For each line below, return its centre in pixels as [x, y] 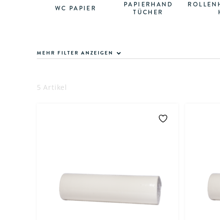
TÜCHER [148, 13]
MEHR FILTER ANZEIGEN [75, 53]
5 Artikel [52, 87]
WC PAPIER [76, 9]
